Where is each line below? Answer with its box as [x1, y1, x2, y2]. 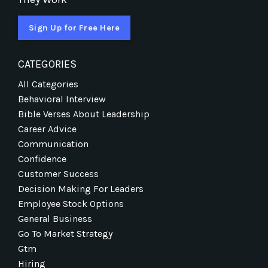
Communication [18, 138, 89, 150]
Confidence [18, 153, 66, 165]
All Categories [18, 78, 78, 90]
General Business [18, 212, 92, 224]
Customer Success [18, 167, 99, 179]
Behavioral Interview [18, 93, 106, 105]
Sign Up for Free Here [29, 22, 120, 33]
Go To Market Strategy [18, 227, 112, 239]
